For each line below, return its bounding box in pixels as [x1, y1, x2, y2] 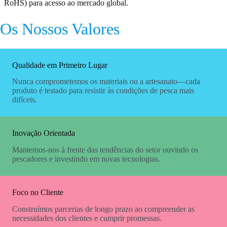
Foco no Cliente [12, 188, 63, 197]
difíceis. [12, 95, 37, 104]
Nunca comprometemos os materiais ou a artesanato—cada [12, 77, 200, 86]
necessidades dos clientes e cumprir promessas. [12, 214, 162, 223]
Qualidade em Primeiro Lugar [12, 60, 107, 69]
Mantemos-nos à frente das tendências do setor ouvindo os [12, 145, 198, 155]
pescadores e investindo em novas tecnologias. [12, 155, 160, 164]
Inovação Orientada [12, 129, 75, 138]
